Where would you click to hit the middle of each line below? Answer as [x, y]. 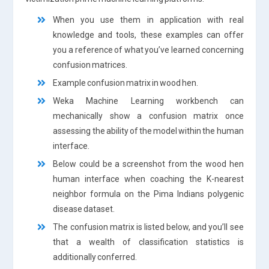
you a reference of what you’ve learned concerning [148, 50]
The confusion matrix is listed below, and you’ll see [148, 227]
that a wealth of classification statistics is [148, 242]
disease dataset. [84, 209]
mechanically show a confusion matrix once [148, 116]
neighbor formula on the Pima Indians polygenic [148, 194]
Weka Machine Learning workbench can [148, 101]
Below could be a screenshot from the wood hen [148, 164]
